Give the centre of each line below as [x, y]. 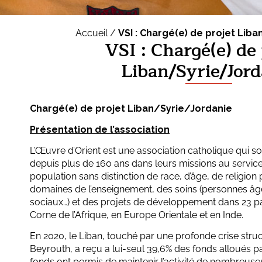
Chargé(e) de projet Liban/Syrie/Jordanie [131, 109]
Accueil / [96, 33]
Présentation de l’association [100, 130]
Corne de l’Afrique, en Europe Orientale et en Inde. [137, 215]
